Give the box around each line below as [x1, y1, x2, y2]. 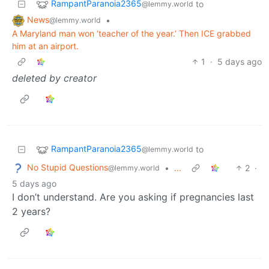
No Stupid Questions [27, 162, 108, 172]
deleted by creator [12, 71, 97, 84]
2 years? [12, 205, 50, 217]
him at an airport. [12, 40, 79, 51]
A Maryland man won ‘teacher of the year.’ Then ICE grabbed [12, 28, 251, 38]
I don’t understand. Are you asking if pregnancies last [12, 190, 254, 203]
